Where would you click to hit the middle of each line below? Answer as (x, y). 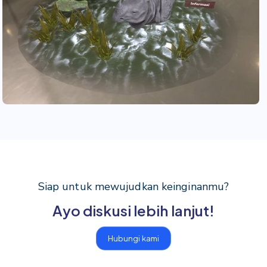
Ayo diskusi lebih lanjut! (133, 211)
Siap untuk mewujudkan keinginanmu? (133, 187)
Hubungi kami (133, 239)
